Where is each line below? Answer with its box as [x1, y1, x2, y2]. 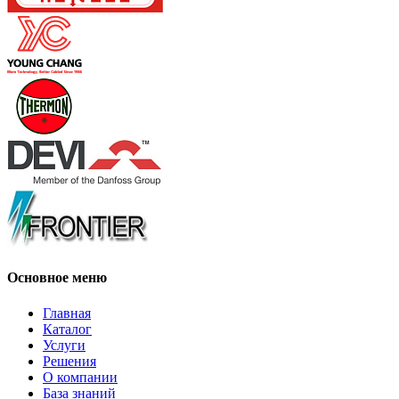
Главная [43, 305, 91, 321]
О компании [43, 369, 118, 385]
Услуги [43, 337, 85, 353]
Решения [43, 353, 96, 369]
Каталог [43, 321, 92, 337]
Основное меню [7, 270, 107, 286]
